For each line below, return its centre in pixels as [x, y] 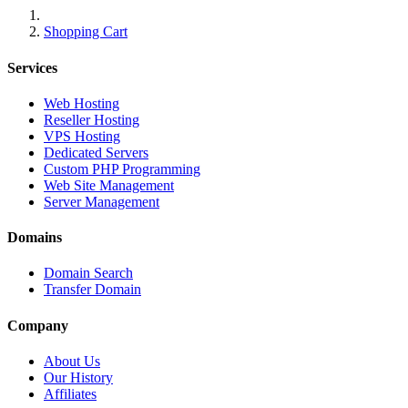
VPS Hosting [82, 136]
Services [32, 67]
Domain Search [88, 273]
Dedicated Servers [96, 152]
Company [38, 325]
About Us [72, 361]
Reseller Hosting [92, 119]
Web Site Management [109, 185]
